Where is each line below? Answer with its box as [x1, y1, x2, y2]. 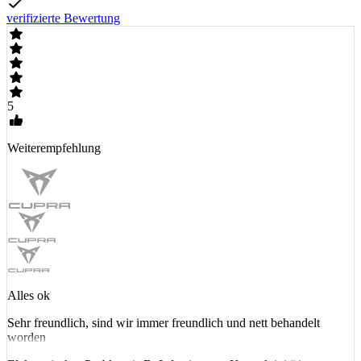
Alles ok [7, 288, 50, 302]
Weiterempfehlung [7, 140, 101, 155]
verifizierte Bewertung [6, 10, 120, 25]
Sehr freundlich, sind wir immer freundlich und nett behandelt [7, 315, 320, 330]
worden [7, 330, 46, 344]
